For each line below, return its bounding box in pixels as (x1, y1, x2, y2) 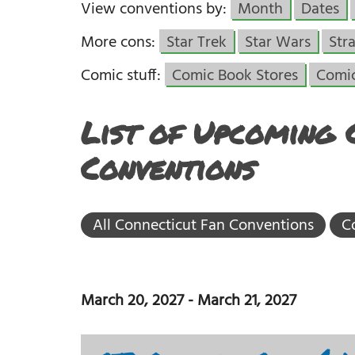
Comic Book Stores (172, 63, 298, 89)
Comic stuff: (81, 63, 165, 89)
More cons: (81, 30, 159, 55)
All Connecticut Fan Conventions (93, 213, 314, 239)
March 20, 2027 (81, 288, 184, 314)
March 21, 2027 (197, 288, 296, 314)
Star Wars (245, 30, 311, 55)
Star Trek (166, 30, 227, 55)
